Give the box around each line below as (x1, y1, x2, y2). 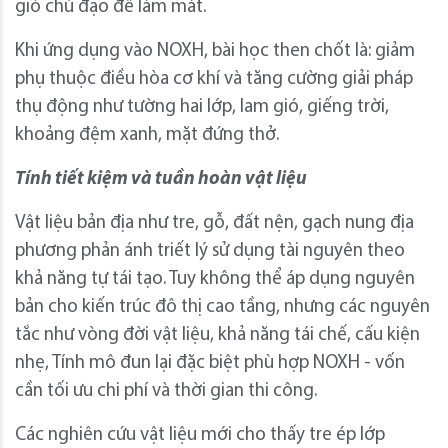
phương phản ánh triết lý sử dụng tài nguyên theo (15, 241, 405, 261)
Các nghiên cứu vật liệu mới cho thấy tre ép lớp (15, 425, 385, 445)
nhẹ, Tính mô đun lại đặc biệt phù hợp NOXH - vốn (15, 353, 405, 373)
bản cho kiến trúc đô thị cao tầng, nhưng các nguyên (15, 297, 430, 317)
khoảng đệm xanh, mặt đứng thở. (15, 125, 279, 145)
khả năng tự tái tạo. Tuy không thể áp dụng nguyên (15, 269, 415, 289)
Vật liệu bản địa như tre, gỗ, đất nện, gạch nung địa (15, 213, 414, 233)
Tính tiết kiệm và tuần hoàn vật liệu (15, 169, 307, 189)
